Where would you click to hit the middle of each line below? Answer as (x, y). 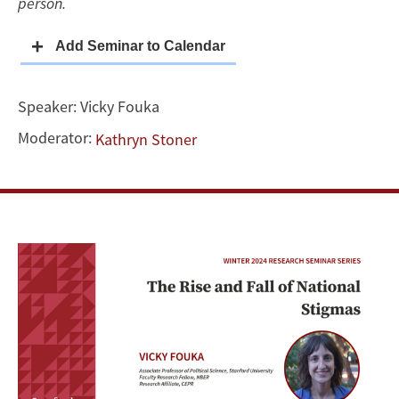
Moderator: (57, 138)
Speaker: (49, 107)
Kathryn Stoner (146, 140)
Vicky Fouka (120, 107)
